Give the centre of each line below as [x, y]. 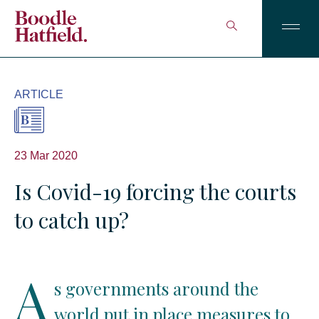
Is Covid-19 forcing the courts [155, 192]
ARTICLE [39, 94]
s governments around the [156, 289]
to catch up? [72, 220]
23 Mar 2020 [46, 156]
